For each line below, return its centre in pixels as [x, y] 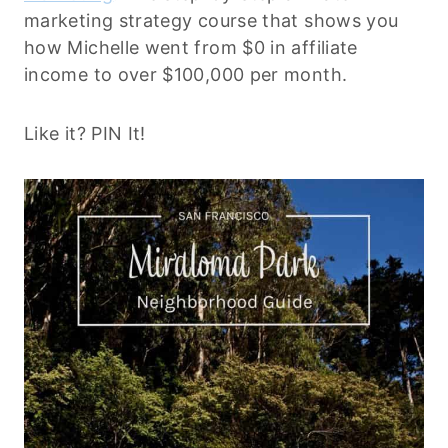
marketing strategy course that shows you [211, 20]
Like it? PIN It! [85, 133]
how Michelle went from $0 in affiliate [191, 47]
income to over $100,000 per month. [186, 74]
